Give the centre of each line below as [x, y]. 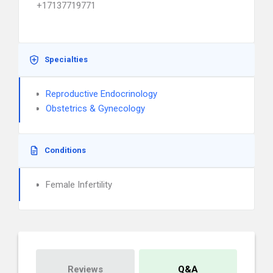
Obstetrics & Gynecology [95, 108]
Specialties [66, 59]
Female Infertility [79, 185]
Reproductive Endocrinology [101, 94]
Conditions [65, 150]
